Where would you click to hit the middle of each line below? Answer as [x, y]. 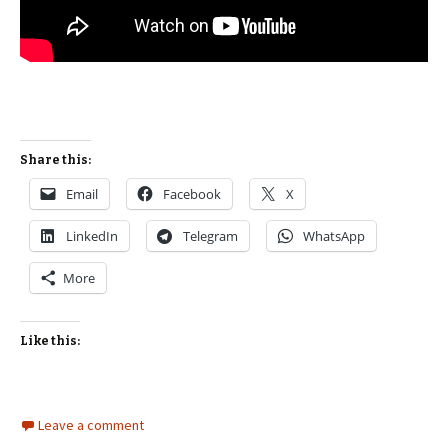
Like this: [50, 341]
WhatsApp [334, 236]
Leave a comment [91, 425]
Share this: [55, 160]
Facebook [192, 194]
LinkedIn [92, 236]
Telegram [210, 236]
